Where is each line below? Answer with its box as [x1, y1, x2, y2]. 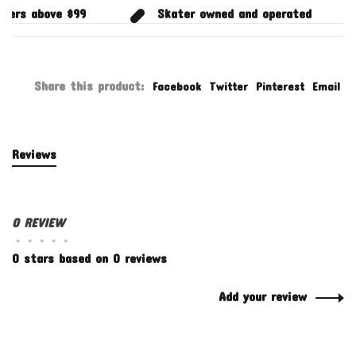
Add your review [219, 288, 307, 304]
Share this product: [34, 78, 144, 94]
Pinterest [256, 79, 304, 94]
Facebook [153, 79, 201, 94]
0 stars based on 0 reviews [12, 250, 167, 266]
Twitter [209, 79, 248, 94]
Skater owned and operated [146, 6, 306, 21]
